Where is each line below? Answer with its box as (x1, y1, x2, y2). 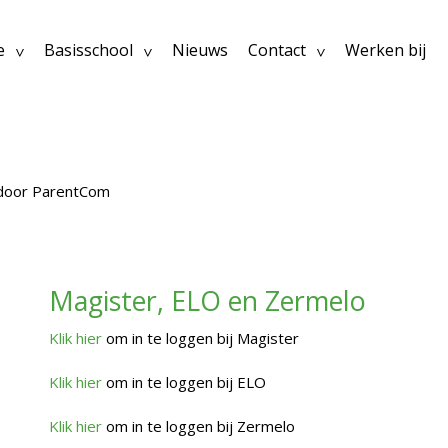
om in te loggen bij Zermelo (102, 415, 295, 436)
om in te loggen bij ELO (102, 371, 266, 392)
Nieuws (172, 39, 229, 61)
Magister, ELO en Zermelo (49, 281, 366, 319)
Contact (248, 39, 307, 61)
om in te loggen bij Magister (102, 327, 299, 348)
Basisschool (44, 39, 134, 61)
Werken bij (345, 39, 427, 61)
